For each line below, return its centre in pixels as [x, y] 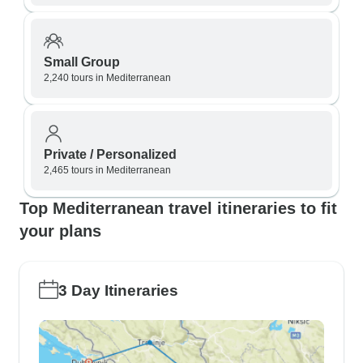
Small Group [82, 62]
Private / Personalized [110, 154]
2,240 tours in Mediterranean [107, 78]
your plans [60, 231]
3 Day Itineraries [118, 290]
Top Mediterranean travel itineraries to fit [178, 208]
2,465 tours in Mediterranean [107, 170]
